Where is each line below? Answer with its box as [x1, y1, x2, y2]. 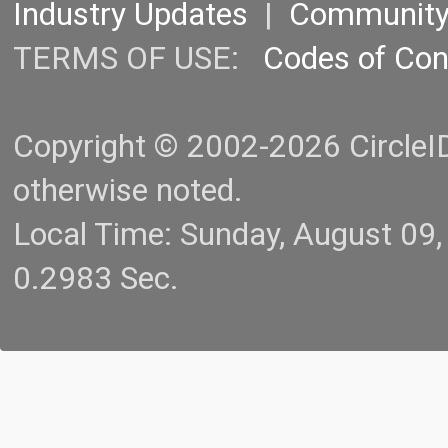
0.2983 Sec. [13, 260, 179, 298]
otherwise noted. [13, 172, 243, 210]
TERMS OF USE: [13, 40, 263, 78]
